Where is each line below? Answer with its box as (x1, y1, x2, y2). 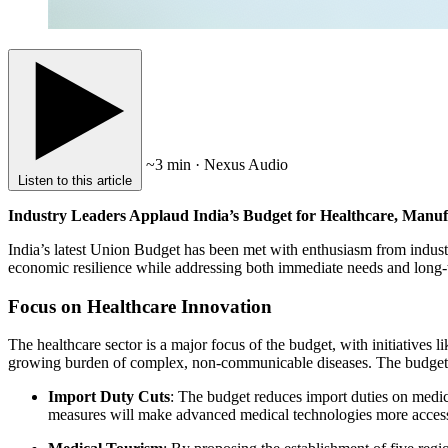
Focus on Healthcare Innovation (8, 295, 272, 317)
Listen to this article (18, 172, 132, 188)
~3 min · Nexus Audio (146, 155, 288, 173)
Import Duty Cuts (48, 388, 170, 406)
